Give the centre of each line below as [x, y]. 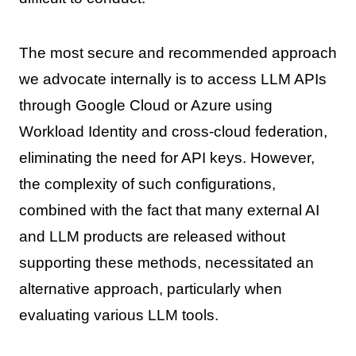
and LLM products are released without [152, 236]
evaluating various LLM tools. [118, 315]
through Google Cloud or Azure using [145, 105]
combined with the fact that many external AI [169, 210]
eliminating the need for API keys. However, [166, 157]
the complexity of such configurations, [147, 184]
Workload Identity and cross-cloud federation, [173, 131]
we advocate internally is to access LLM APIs [172, 79]
